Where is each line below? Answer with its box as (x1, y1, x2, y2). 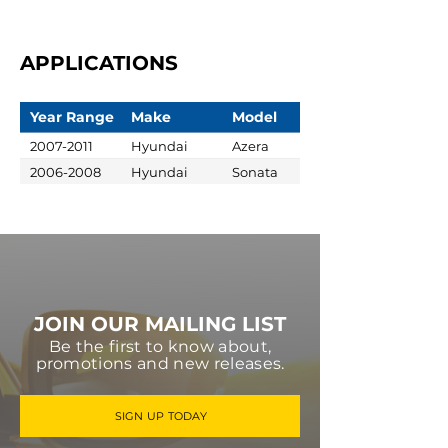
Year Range (30, 107, 114, 126)
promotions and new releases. (35, 354, 285, 373)
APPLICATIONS (20, 51, 178, 75)
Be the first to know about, (48, 337, 272, 356)
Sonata (232, 163, 278, 180)
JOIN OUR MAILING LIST (34, 312, 286, 336)
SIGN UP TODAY (114, 409, 208, 423)
